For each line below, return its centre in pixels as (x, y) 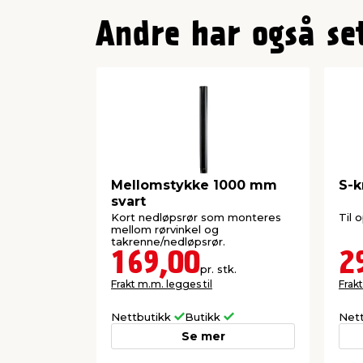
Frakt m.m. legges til (162, 284)
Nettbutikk (143, 316)
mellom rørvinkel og (165, 229)
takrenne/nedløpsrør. (168, 241)
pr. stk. (218, 269)
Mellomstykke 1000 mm (194, 186)
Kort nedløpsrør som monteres (196, 217)
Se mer (203, 336)
